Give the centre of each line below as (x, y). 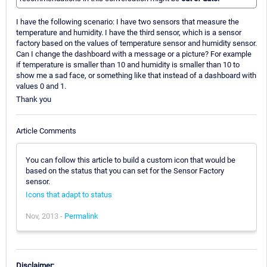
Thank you (34, 100)
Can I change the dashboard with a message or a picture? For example (134, 54)
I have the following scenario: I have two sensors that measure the (128, 22)
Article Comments (46, 131)
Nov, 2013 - (45, 216)
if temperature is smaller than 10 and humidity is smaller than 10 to (128, 65)
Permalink (81, 216)
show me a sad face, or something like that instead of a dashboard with (136, 76)
